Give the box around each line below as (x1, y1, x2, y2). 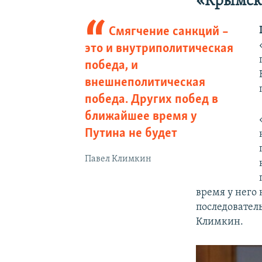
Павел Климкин (84, 154, 151, 164)
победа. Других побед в (84, 92, 218, 106)
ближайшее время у (84, 109, 197, 123)
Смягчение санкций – (109, 25, 229, 39)
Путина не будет (84, 126, 177, 140)
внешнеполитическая (84, 75, 205, 89)
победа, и (84, 58, 138, 73)
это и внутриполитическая (84, 42, 233, 56)
